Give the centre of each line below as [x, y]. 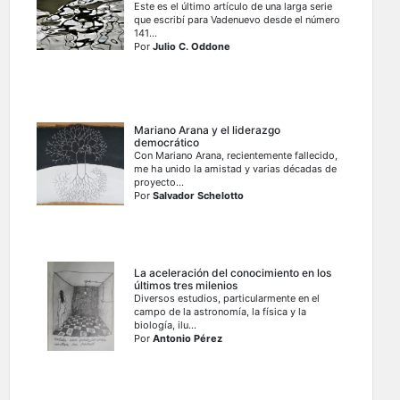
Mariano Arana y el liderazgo [208, 130]
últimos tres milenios [186, 286]
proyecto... [159, 183]
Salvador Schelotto [199, 196]
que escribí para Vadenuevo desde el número [237, 20]
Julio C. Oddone [192, 47]
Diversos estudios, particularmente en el [227, 299]
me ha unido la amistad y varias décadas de [236, 169]
